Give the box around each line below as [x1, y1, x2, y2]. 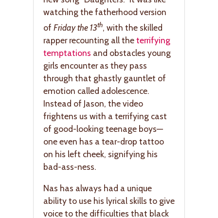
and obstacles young [91, 48, 171, 58]
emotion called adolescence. [43, 86, 149, 96]
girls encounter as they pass [43, 60, 147, 71]
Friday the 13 [54, 22, 97, 33]
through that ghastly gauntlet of [43, 73, 166, 83]
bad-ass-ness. [43, 162, 96, 172]
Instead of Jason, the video [43, 98, 143, 109]
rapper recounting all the [43, 35, 136, 45]
